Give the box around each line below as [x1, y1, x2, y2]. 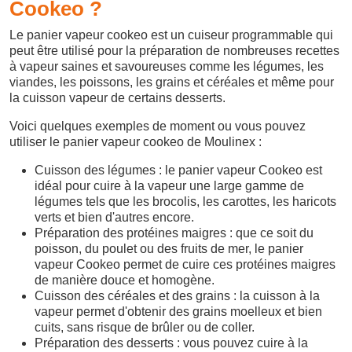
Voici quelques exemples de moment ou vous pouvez [9, 119, 306, 133]
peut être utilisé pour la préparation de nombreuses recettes [9, 44, 339, 57]
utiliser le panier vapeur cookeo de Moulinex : [9, 135, 262, 148]
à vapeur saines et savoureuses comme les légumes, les [9, 60, 324, 73]
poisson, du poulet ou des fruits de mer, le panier [35, 242, 303, 255]
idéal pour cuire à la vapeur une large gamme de [35, 179, 304, 192]
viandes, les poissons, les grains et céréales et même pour [9, 75, 334, 89]
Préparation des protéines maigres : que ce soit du [35, 226, 313, 240]
